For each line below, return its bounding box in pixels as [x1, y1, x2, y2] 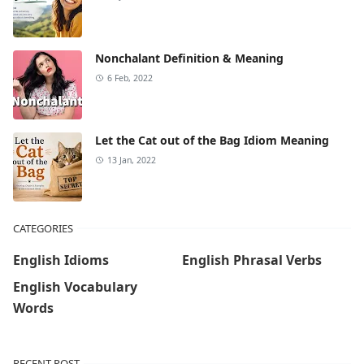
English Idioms [13, 250, 109, 269]
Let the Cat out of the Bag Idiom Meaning [95, 132, 329, 148]
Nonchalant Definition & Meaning [95, 50, 284, 66]
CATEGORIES [13, 220, 73, 236]
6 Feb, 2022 [106, 71, 153, 84]
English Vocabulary [13, 277, 137, 296]
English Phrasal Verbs [182, 250, 322, 269]
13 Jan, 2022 [106, 154, 156, 166]
